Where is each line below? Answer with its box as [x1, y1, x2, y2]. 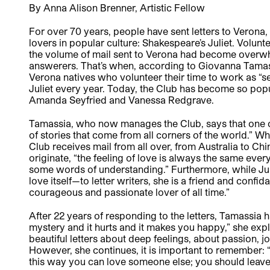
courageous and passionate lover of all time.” [29, 186, 230, 198]
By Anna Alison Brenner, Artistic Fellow [29, 1, 205, 13]
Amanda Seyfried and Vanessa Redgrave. [29, 94, 214, 106]
